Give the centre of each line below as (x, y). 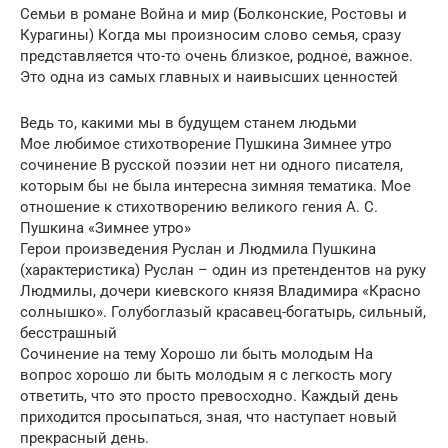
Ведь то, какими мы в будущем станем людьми (188, 123)
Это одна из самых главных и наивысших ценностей (209, 77)
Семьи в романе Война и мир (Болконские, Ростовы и (213, 14)
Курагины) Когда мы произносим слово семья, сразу (210, 35)
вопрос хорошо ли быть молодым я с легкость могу (206, 375)
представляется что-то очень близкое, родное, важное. (216, 56)
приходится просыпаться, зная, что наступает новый (208, 417)
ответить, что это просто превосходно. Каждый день (209, 396)
